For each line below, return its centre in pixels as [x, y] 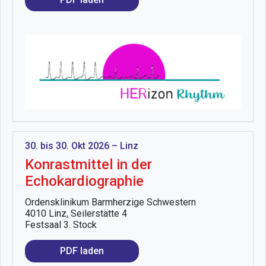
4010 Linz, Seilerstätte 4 [76, 213]
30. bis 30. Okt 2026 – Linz [82, 145]
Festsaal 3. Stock [61, 224]
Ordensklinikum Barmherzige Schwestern [110, 202]
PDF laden [82, 251]
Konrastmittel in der [88, 164]
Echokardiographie [84, 181]
